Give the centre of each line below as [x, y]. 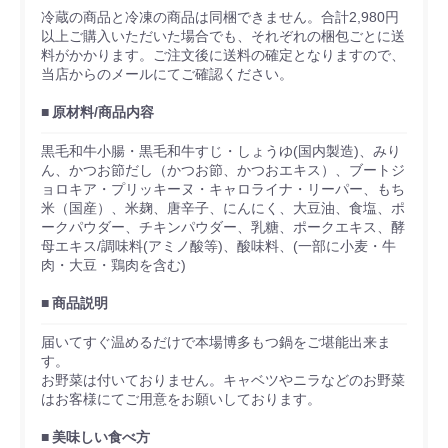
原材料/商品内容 [103, 112]
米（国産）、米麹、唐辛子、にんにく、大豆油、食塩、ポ [223, 208]
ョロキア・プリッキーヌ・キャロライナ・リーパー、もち [223, 189]
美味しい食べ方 [101, 437]
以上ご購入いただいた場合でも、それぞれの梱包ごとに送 [223, 36]
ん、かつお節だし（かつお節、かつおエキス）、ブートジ [223, 170]
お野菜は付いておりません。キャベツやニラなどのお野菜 [223, 380]
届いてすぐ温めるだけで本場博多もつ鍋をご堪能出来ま [216, 342]
